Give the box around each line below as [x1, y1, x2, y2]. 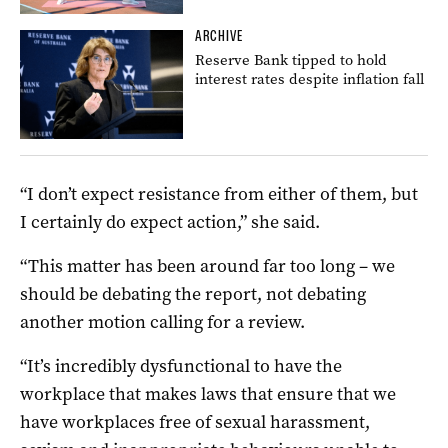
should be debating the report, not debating [20, 281, 366, 306]
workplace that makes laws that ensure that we [20, 381, 396, 406]
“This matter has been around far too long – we [20, 253, 395, 278]
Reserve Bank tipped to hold [195, 49, 388, 70]
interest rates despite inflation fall [195, 68, 425, 89]
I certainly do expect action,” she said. [20, 209, 320, 234]
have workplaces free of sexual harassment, [20, 409, 370, 434]
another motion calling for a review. [20, 309, 305, 334]
